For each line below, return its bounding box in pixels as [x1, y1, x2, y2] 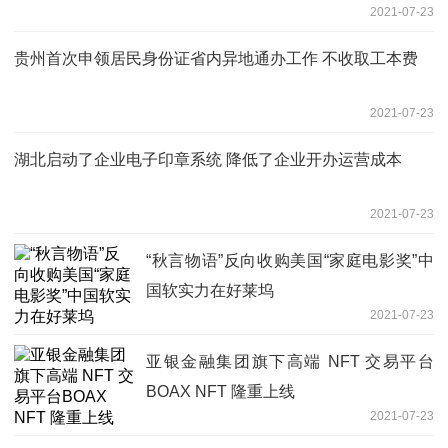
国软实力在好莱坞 [146, 281, 274, 299]
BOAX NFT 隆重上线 [146, 382, 295, 400]
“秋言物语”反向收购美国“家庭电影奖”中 [146, 251, 434, 269]
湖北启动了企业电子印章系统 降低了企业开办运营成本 [14, 150, 402, 168]
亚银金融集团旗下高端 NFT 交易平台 [146, 352, 434, 370]
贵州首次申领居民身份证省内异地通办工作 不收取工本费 [14, 49, 418, 67]
